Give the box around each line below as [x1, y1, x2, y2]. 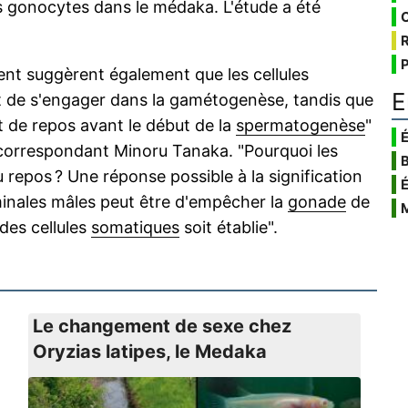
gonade [288, 192, 346, 211]
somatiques [91, 218, 179, 237]
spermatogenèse [236, 116, 365, 135]
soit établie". [179, 218, 278, 237]
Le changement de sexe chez [32, 315, 291, 337]
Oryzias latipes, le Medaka [32, 341, 267, 362]
